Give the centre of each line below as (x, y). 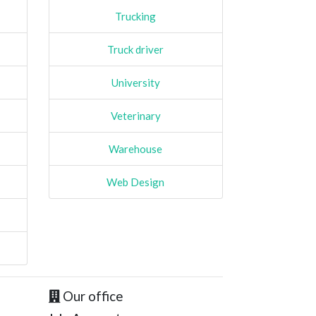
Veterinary (135, 115)
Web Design (136, 182)
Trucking (136, 16)
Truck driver (136, 49)
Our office (91, 296)
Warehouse (136, 148)
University (135, 82)
